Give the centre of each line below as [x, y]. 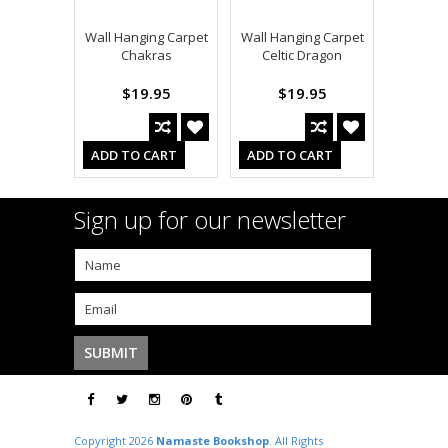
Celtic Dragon [302, 55]
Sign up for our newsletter [210, 220]
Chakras [146, 55]
